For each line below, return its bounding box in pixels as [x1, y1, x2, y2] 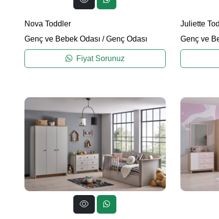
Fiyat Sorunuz [74, 54, 125, 63]
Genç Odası [106, 34, 147, 43]
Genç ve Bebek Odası [24, 34, 100, 43]
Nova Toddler [24, 19, 71, 28]
